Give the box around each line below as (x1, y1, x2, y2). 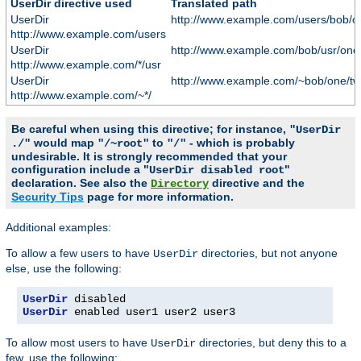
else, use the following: (6, 261, 122, 275)
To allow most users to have (6, 335, 151, 349)
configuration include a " (11, 162, 149, 176)
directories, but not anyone (198, 246, 338, 259)
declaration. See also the (11, 176, 151, 189)
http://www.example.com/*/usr (10, 57, 161, 71)
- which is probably (186, 135, 295, 149)
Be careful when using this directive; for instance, (11, 122, 289, 135)
